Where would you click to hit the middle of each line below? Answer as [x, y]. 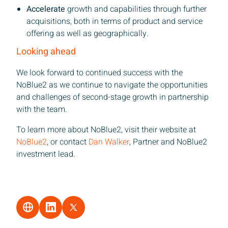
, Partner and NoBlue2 [168, 142]
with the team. [42, 109]
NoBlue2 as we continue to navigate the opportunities [112, 85]
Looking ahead [46, 51]
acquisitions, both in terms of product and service [115, 21]
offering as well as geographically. [88, 33]
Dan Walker [109, 142]
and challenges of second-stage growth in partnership [112, 97]
